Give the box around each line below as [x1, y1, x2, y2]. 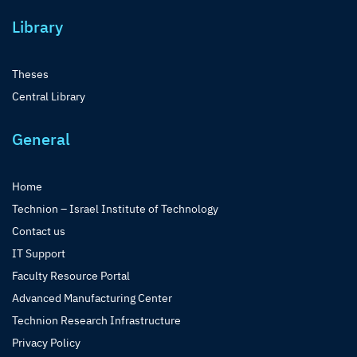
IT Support [12, 246, 65, 261]
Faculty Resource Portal [12, 269, 130, 284]
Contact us [12, 224, 65, 239]
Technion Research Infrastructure [12, 313, 181, 328]
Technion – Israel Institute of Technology [12, 202, 218, 217]
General [12, 128, 70, 151]
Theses [12, 67, 49, 82]
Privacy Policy [12, 335, 80, 351]
